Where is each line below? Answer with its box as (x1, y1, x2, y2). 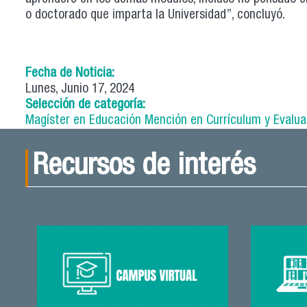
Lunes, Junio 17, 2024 (25, 82, 134, 96)
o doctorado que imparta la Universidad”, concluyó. (25, 9, 285, 23)
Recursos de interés (32, 151, 256, 183)
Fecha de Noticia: (25, 66, 118, 80)
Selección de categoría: (25, 98, 149, 112)
